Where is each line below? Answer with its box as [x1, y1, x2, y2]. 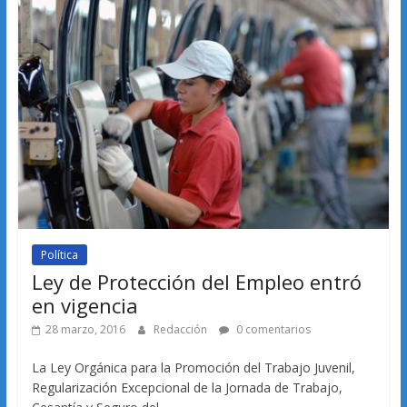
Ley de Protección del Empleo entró [31, 268, 362, 296]
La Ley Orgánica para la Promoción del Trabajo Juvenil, [31, 359, 355, 377]
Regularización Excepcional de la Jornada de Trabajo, [31, 379, 342, 397]
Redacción [153, 322, 210, 338]
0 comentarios [233, 322, 311, 338]
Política [40, 247, 78, 263]
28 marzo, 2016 [45, 322, 125, 338]
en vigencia [31, 292, 138, 320]
